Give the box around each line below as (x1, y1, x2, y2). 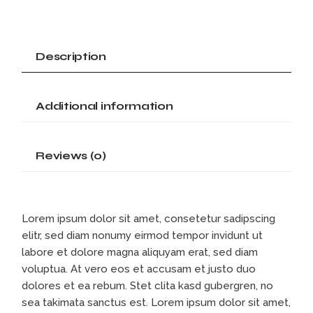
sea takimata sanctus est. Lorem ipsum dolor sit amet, (22, 296, 291, 310)
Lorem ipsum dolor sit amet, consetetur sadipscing (22, 212, 276, 226)
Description (36, 50, 106, 64)
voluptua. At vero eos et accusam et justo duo (22, 263, 256, 276)
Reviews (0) (36, 149, 106, 163)
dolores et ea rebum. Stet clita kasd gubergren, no (22, 279, 274, 293)
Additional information (36, 99, 173, 113)
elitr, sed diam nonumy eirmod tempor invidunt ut (22, 229, 263, 242)
